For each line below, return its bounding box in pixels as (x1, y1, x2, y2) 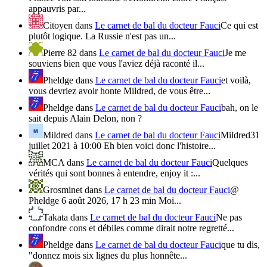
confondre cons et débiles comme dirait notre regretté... (29, 223, 234, 234)
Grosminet (43, 185, 82, 195)
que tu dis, (221, 240, 260, 250)
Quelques (212, 157, 248, 168)
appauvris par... (29, 4, 86, 14)
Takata (43, 212, 68, 223)
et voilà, (221, 75, 251, 86)
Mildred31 (221, 130, 260, 141)
